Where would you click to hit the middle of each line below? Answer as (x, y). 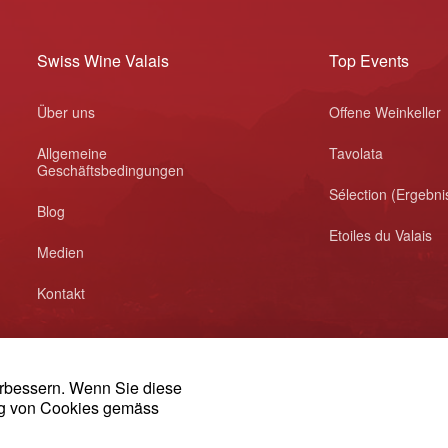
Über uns (66, 112)
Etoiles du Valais (381, 235)
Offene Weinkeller (385, 112)
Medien (61, 252)
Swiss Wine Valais (103, 60)
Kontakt (61, 293)
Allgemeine (72, 153)
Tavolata (356, 153)
